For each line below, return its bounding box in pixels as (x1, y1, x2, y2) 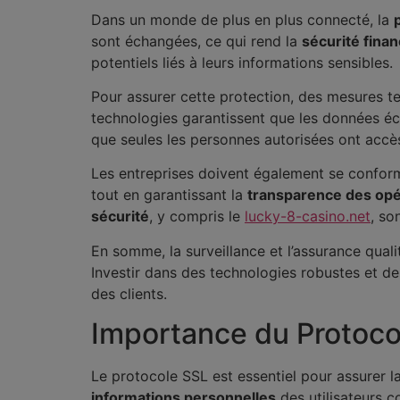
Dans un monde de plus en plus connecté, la (91, 10, 394, 29)
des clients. (91, 284, 167, 303)
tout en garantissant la (91, 186, 247, 204)
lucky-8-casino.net (245, 207, 371, 226)
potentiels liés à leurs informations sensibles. (91, 53, 393, 71)
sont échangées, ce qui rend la (91, 31, 302, 50)
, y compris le (149, 207, 245, 226)
